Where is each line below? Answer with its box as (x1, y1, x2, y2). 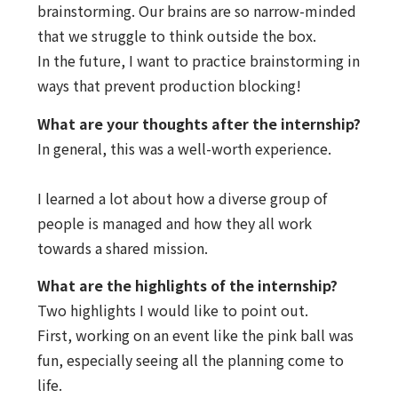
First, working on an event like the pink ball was (36, 324, 354, 346)
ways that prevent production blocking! (36, 75, 301, 97)
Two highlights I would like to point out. (36, 299, 308, 322)
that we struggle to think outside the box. (36, 25, 316, 47)
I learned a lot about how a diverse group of (36, 187, 327, 209)
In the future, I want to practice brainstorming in (36, 50, 360, 72)
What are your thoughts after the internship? (36, 112, 361, 134)
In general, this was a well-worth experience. (36, 137, 331, 159)
